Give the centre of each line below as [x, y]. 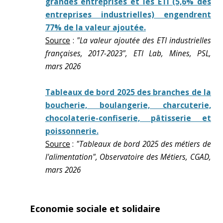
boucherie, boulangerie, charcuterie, [128, 105]
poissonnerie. [72, 131]
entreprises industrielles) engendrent [128, 15]
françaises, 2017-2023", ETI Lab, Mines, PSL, [128, 54]
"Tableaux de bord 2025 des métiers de [144, 144]
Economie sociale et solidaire [95, 209]
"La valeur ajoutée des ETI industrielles [144, 41]
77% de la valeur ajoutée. [95, 28]
